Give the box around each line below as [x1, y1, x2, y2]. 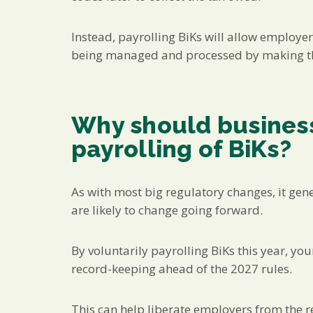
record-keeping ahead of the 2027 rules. [71, 260, 292, 277]
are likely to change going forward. [71, 201, 263, 218]
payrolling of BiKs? [71, 134, 291, 163]
